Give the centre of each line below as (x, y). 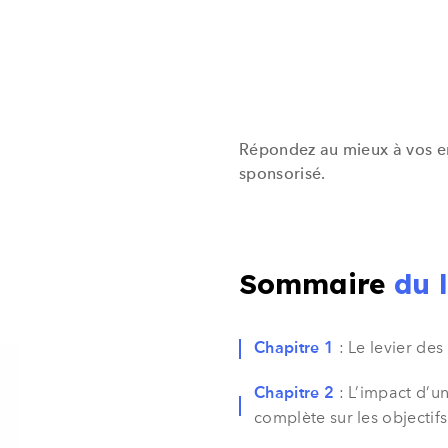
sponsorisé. (284, 174)
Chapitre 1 (294, 349)
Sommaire (316, 284)
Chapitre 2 (294, 394)
